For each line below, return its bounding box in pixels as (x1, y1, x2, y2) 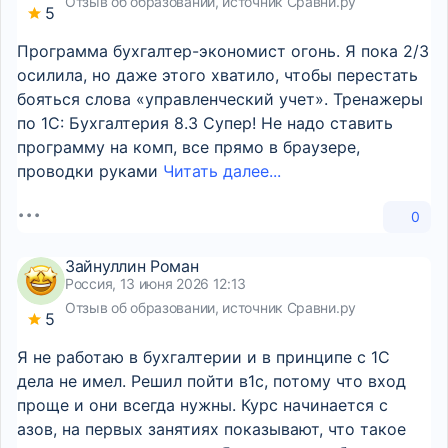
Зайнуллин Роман (65, 256, 199, 276)
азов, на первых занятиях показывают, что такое (17, 419, 406, 439)
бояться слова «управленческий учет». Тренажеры (17, 89, 423, 109)
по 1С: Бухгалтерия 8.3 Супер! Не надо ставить (17, 113, 393, 133)
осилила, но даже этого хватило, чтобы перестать (17, 65, 418, 85)
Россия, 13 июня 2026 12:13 (65, 275, 247, 292)
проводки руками (17, 161, 163, 181)
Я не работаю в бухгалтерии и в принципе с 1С (17, 347, 390, 367)
